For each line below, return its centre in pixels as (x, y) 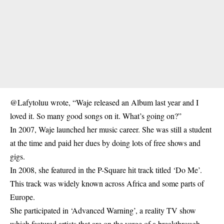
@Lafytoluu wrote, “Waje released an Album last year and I (104, 102)
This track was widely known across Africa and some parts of (107, 183)
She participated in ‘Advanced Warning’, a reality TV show (103, 210)
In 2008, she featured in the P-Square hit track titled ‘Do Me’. (106, 170)
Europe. (22, 197)
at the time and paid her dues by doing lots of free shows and (105, 143)
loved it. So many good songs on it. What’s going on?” (96, 116)
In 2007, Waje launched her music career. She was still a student (111, 129)
